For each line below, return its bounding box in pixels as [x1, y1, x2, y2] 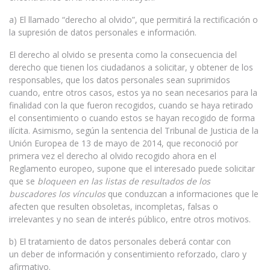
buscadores [9, 188, 56, 199]
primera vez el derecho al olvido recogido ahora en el [9, 150, 216, 162]
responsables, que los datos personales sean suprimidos [9, 74, 230, 86]
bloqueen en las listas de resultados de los [37, 175, 210, 187]
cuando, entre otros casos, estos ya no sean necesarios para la [9, 87, 257, 98]
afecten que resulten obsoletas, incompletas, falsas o [9, 201, 218, 212]
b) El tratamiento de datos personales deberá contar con [9, 236, 231, 247]
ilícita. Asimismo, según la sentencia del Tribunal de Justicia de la [9, 125, 259, 136]
